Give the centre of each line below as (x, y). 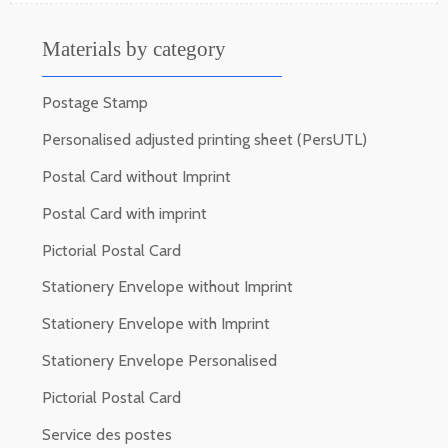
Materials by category (134, 49)
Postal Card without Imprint (136, 176)
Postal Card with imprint (124, 213)
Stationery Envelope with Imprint (156, 324)
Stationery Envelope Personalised (159, 360)
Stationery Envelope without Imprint (167, 287)
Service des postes (107, 434)
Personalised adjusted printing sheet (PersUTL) (204, 140)
